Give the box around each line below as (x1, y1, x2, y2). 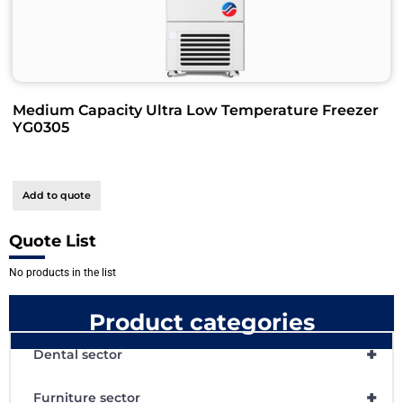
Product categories (88, 309, 315, 336)
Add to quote (22, 188, 91, 201)
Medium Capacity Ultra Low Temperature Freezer (13, 101, 379, 119)
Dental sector (33, 346, 122, 363)
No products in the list (9, 265, 116, 279)
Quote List (9, 230, 96, 251)
